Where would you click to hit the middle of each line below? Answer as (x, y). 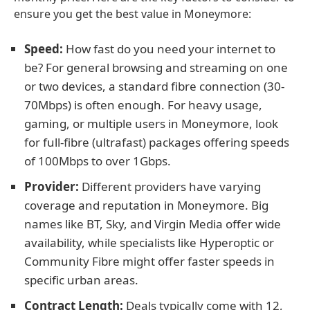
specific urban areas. (81, 280)
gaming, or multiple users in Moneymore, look (151, 124)
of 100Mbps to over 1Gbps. (98, 161)
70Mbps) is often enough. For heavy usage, (143, 105)
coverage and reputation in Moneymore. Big (146, 205)
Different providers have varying (170, 186)
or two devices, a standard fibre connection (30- (154, 86)
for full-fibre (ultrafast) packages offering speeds (157, 142)
